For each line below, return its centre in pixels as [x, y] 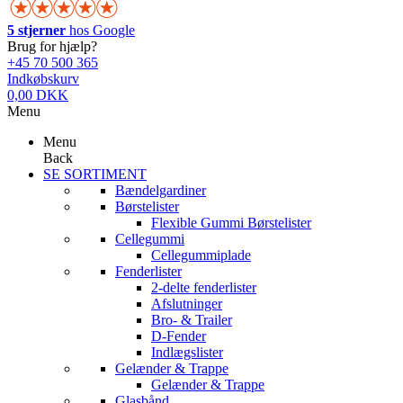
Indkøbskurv [43, 79]
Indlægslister [187, 352]
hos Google [100, 30]
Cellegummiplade [201, 255]
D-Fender [179, 336]
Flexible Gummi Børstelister [231, 223]
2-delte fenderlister [204, 287]
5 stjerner [36, 30]
